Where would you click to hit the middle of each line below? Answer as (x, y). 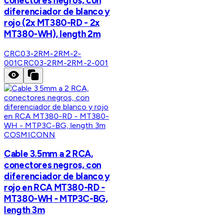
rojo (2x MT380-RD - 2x (52, 22)
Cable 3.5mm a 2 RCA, (49, 154)
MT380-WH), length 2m (52, 34)
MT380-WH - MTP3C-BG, (56, 199)
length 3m (24, 210)
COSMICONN (30, 134)
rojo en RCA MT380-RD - (55, 188)
